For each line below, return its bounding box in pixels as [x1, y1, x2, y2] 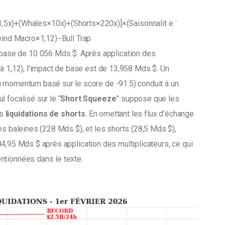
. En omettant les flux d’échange [85, 109, 196, 119]
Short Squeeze [60, 94, 117, 104]
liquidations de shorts [5, 109, 85, 119]
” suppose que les [116, 94, 181, 104]
